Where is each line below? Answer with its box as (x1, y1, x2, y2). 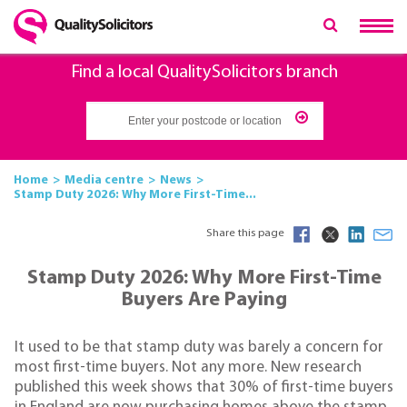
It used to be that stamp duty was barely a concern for (15, 340, 383, 356)
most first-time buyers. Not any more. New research (15, 360, 362, 376)
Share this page (206, 228, 284, 239)
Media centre (65, 174, 144, 186)
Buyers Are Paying (122, 290, 287, 312)
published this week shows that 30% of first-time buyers (15, 380, 393, 396)
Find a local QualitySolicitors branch (71, 64, 338, 83)
